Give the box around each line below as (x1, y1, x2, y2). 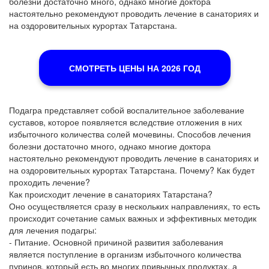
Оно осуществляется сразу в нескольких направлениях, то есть (9, 200, 260, 212)
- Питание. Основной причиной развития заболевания (9, 236, 223, 248)
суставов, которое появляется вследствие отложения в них (9, 116, 242, 128)
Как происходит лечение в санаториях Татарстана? (9, 188, 213, 200)
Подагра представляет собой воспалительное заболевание (9, 104, 244, 116)
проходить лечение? (9, 176, 90, 188)
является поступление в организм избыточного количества (9, 248, 241, 260)
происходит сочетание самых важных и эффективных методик (9, 212, 256, 224)
